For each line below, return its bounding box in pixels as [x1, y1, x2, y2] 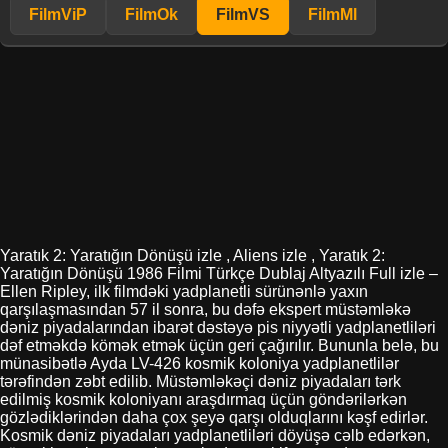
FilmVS [216, 5, 270, 23]
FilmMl [308, 5, 357, 23]
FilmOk [125, 5, 178, 23]
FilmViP [29, 5, 87, 23]
